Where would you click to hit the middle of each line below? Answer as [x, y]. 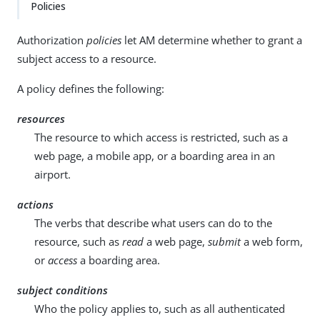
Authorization [52, 40]
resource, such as [78, 241]
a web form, [272, 241]
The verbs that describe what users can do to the [153, 223]
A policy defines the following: [91, 89]
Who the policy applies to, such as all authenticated [160, 309]
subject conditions [62, 290]
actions [35, 204]
